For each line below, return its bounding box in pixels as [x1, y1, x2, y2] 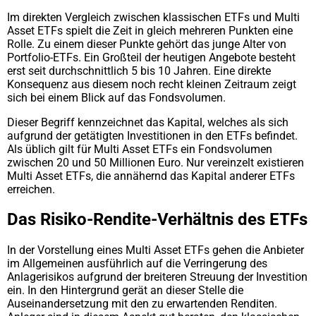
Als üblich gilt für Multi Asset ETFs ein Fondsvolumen [7, 142, 272, 156]
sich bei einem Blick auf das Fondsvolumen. [7, 90, 226, 104]
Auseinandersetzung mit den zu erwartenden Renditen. [7, 297, 277, 311]
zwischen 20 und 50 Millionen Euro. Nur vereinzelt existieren [7, 155, 304, 169]
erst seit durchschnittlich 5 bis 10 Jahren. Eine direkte [7, 63, 271, 78]
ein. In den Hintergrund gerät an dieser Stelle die [7, 284, 243, 298]
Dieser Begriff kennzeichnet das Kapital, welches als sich [7, 115, 288, 129]
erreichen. [7, 182, 55, 196]
